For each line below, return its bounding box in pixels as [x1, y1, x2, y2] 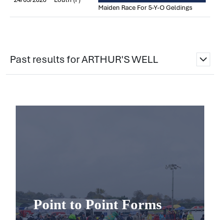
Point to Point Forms [33, 196, 162, 212]
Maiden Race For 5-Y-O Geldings [98, 3, 192, 12]
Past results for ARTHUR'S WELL [10, 53, 158, 66]
